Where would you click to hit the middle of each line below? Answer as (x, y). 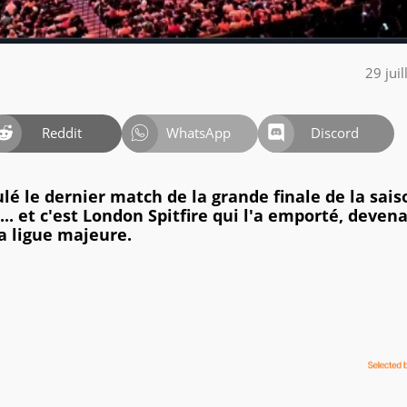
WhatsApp (198, 133)
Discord (334, 133)
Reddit (62, 133)
